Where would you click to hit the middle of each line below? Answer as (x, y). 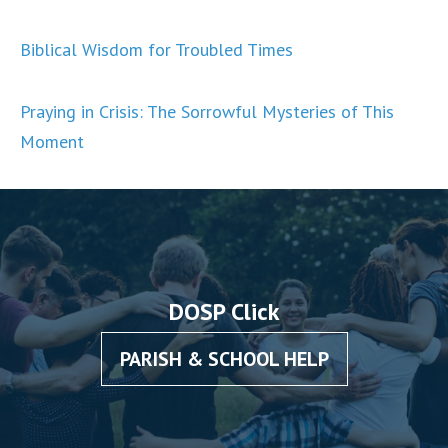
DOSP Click (224, 312)
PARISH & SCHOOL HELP (224, 359)
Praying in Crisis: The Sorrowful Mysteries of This (207, 111)
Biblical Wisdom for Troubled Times (156, 49)
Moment (52, 141)
